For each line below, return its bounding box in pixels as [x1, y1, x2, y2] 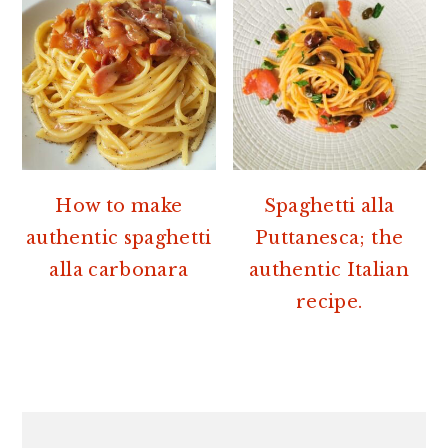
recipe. [295, 291, 363, 314]
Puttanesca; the [254, 227, 404, 250]
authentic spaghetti [26, 227, 212, 250]
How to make [55, 195, 183, 218]
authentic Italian [248, 259, 410, 282]
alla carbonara [49, 259, 189, 282]
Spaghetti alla [263, 195, 395, 218]
